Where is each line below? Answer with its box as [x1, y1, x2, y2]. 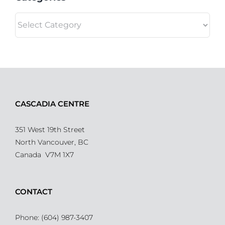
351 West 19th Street [15, 125, 85, 134]
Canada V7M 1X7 [15, 150, 74, 159]
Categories [15, 13, 53, 23]
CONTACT [15, 187, 52, 196]
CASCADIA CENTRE [15, 99, 89, 108]
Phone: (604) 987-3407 [15, 213, 93, 222]
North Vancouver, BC [15, 138, 88, 147]
